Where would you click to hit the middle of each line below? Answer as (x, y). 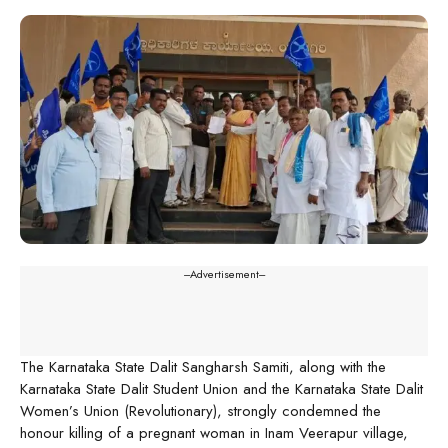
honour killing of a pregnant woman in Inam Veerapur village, (214, 432)
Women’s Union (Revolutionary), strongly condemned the (200, 410)
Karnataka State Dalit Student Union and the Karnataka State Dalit (221, 388)
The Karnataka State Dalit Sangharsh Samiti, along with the (203, 366)
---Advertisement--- (224, 273)
